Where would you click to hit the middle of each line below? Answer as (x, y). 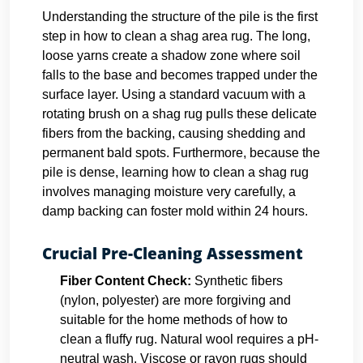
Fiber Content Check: (126, 281)
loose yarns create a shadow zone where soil (171, 56)
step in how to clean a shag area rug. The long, (176, 36)
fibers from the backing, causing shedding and (174, 133)
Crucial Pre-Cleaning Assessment (173, 254)
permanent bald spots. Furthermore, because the (181, 153)
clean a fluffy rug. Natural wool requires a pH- (189, 339)
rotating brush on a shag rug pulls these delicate (179, 114)
